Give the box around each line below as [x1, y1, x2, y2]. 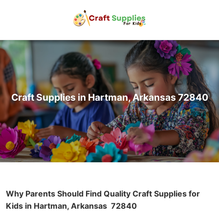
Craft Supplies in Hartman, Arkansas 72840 [11, 91, 208, 103]
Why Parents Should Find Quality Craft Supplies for [6, 188, 200, 198]
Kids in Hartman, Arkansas [6, 200, 109, 211]
